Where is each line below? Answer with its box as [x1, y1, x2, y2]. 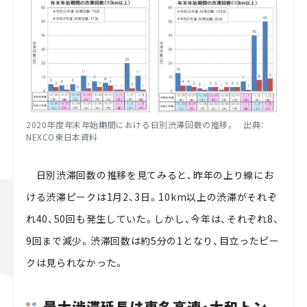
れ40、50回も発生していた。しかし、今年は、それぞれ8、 [25, 211, 280, 225]
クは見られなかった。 [25, 255, 125, 269]
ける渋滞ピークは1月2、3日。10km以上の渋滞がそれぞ [25, 189, 278, 204]
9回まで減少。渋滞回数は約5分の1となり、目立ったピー [25, 233, 280, 247]
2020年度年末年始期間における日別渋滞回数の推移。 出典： [25, 118, 265, 130]
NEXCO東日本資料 [25, 130, 98, 143]
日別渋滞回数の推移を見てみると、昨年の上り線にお [25, 167, 274, 182]
